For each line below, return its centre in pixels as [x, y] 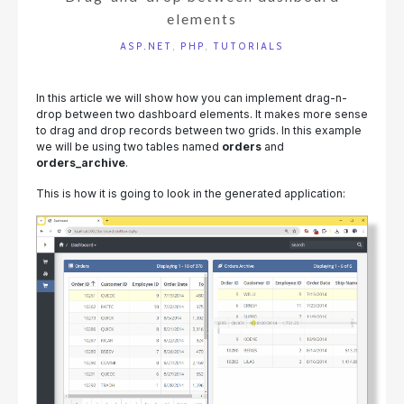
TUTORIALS [248, 46]
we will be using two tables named [129, 146]
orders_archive [81, 162]
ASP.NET [146, 46]
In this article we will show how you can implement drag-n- [192, 97]
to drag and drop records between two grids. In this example [199, 130]
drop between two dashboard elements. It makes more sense [202, 114]
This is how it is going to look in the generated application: [191, 193]
